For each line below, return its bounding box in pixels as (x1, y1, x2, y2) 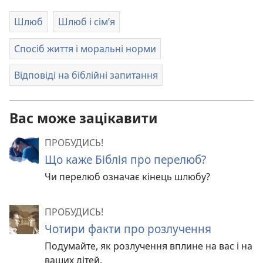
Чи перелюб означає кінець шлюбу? (45, 170, 210, 183)
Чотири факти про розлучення (45, 221, 211, 237)
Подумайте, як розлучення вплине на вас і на (45, 240, 252, 252)
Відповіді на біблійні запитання (14, 69, 158, 82)
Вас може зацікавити (9, 109, 158, 127)
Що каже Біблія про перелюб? (45, 151, 206, 167)
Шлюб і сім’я (58, 15, 115, 29)
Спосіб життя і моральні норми (14, 42, 156, 55)
